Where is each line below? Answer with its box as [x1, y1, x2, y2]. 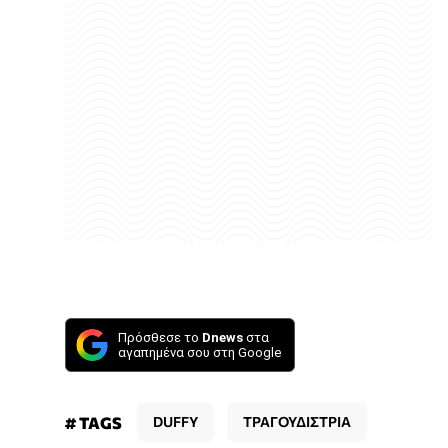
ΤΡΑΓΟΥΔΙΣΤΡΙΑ [243, 412, 351, 430]
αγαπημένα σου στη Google [118, 344, 281, 360]
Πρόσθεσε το [118, 329, 202, 345]
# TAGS [65, 412, 122, 432]
